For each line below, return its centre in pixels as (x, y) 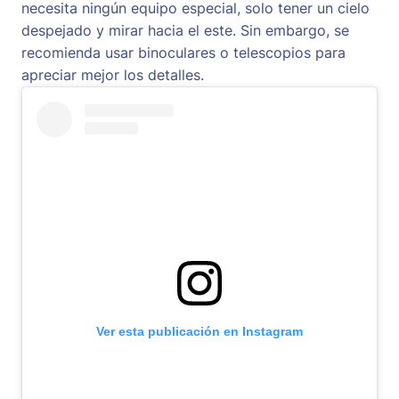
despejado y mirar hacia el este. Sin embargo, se (185, 31)
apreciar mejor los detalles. (113, 75)
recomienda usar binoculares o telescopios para (183, 53)
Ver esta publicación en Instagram (199, 332)
